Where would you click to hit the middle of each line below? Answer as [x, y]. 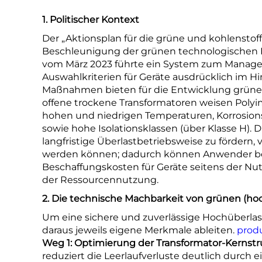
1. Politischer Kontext [91, 20]
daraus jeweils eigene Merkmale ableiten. [139, 230]
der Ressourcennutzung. [100, 180]
